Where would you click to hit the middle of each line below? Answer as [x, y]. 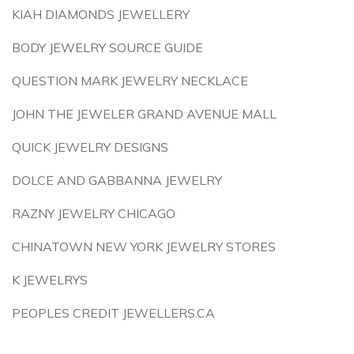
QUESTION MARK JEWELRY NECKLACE [130, 81]
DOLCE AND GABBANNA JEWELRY [117, 180]
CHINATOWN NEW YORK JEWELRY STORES [144, 247]
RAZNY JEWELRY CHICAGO [94, 213]
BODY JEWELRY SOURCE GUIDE [107, 47]
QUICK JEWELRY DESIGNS [90, 147]
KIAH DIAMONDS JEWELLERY [101, 14]
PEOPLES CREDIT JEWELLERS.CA [113, 313]
